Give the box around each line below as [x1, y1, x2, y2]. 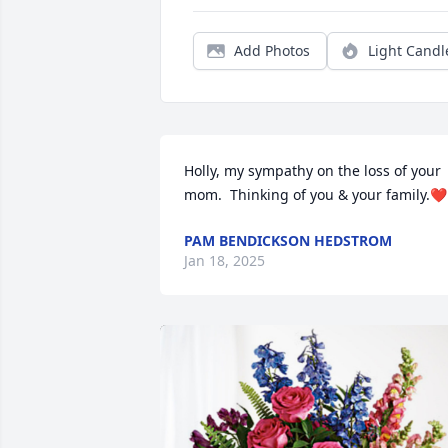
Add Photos [234, 41, 310, 60]
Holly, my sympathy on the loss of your [184, 161, 441, 180]
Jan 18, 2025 [184, 251, 265, 270]
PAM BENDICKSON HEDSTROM [184, 231, 392, 250]
